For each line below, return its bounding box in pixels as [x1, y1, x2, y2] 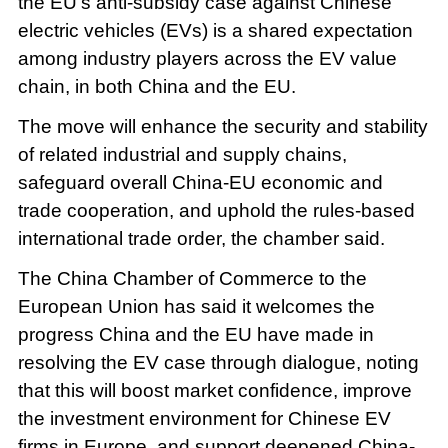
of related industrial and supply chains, [17, 143, 347, 165]
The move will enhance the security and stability [17, 115, 428, 137]
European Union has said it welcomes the [17, 295, 375, 317]
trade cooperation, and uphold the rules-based [17, 199, 415, 221]
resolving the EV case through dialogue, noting [17, 351, 419, 373]
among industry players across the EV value [17, 47, 397, 69]
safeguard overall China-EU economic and [17, 171, 383, 193]
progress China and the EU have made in [17, 323, 374, 345]
